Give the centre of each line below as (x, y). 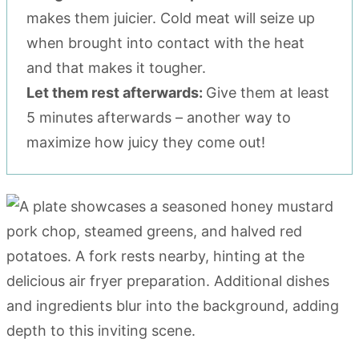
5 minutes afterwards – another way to (159, 117)
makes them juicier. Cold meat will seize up (171, 18)
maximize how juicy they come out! (146, 142)
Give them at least (268, 92)
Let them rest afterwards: (116, 92)
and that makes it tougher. (116, 67)
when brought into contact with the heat (165, 42)
